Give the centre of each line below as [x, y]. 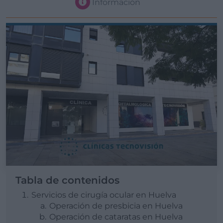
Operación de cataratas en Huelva [116, 217]
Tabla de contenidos [70, 180]
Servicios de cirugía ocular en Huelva [104, 195]
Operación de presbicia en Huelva [116, 206]
